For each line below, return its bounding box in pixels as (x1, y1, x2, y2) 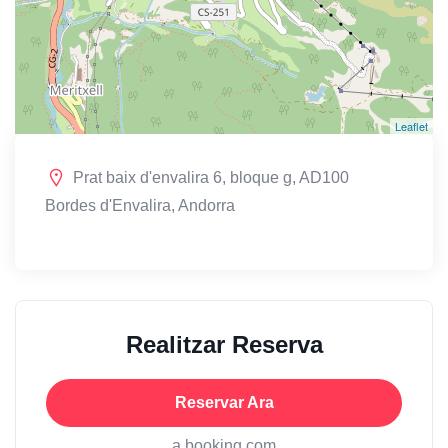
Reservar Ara (174, 394, 274, 412)
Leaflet (395, 118, 428, 135)
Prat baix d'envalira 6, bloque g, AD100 (73, 169, 349, 187)
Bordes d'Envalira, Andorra (45, 197, 235, 215)
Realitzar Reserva (125, 331, 323, 359)
